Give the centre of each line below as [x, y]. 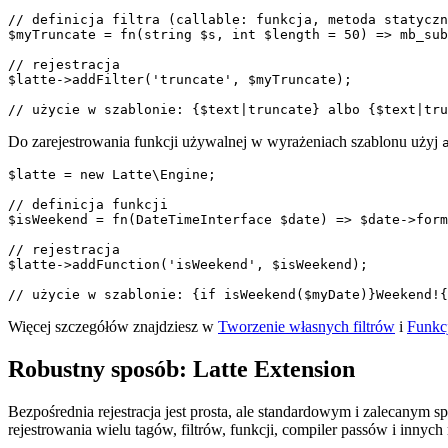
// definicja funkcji [88, 205]
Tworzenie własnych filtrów [306, 327]
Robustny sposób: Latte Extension [181, 369]
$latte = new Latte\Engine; [112, 175]
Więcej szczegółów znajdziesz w [113, 327]
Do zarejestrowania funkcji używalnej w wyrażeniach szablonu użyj [225, 142]
